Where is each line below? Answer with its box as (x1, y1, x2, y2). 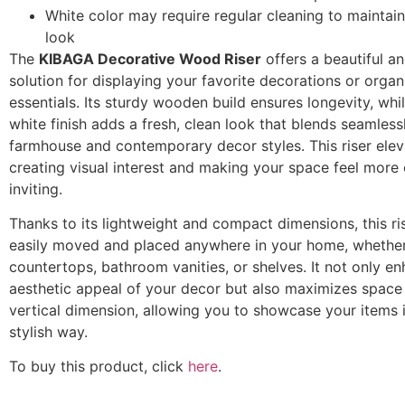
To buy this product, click (9, 357, 188, 376)
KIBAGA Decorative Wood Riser (39, 49, 261, 68)
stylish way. (9, 322, 88, 341)
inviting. (9, 179, 62, 198)
